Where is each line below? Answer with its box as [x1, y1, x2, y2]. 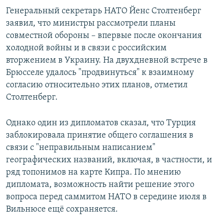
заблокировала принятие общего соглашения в [6, 131, 193, 141]
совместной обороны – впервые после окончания [6, 31, 202, 41]
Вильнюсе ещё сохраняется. [6, 205, 118, 215]
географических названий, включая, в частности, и [6, 155, 212, 165]
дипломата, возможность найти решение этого [6, 180, 194, 190]
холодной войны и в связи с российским [6, 43, 167, 53]
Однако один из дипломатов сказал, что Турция [6, 118, 196, 128]
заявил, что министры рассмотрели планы [6, 19, 176, 29]
